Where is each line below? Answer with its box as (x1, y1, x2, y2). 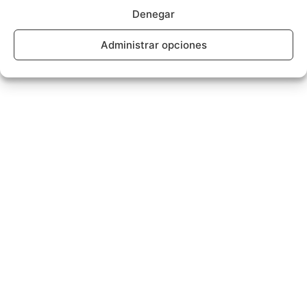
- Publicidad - (22, 25, 77, 36)
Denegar (132, 7, 175, 21)
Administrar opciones (100, 38, 207, 51)
